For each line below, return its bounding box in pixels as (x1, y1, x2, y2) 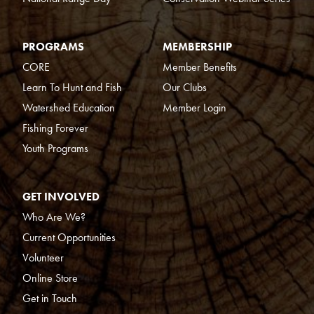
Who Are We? (22, 210, 86, 225)
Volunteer (22, 250, 64, 266)
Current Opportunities (22, 230, 116, 245)
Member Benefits (163, 60, 237, 75)
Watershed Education (22, 100, 115, 116)
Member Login (163, 100, 226, 116)
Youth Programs (22, 141, 88, 156)
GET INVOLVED (22, 189, 100, 205)
